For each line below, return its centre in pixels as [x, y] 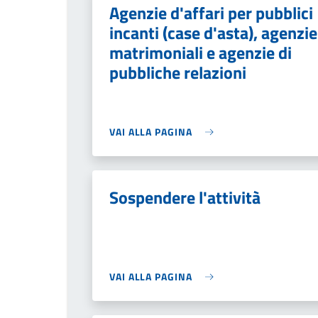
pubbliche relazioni [178, 72]
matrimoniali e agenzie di [201, 53]
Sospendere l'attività [185, 197]
